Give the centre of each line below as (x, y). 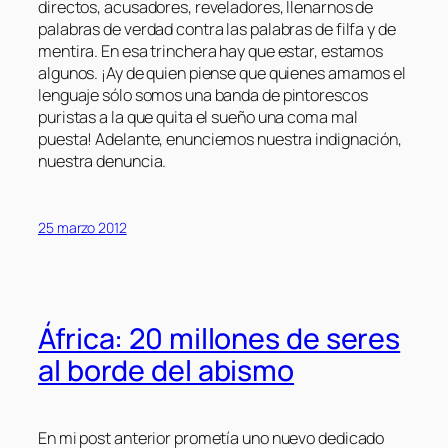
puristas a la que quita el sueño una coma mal (198, 116)
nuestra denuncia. (102, 160)
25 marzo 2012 (82, 227)
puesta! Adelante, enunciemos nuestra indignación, (220, 138)
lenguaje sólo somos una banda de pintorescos (203, 94)
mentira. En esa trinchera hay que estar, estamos (211, 50)
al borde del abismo (166, 371)
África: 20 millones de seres (219, 339)
